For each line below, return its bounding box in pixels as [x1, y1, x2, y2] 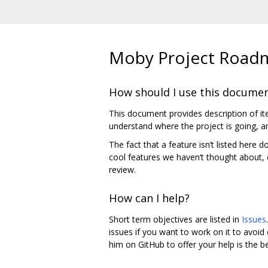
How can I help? [109, 190, 190, 205]
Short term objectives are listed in [109, 214, 242, 226]
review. [109, 164, 136, 176]
